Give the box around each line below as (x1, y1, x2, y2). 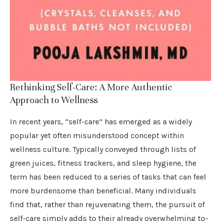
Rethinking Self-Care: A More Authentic (10, 81, 172, 93)
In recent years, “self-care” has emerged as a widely (10, 116, 192, 126)
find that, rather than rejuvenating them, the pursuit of (10, 199, 205, 209)
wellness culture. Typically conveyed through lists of (10, 144, 196, 154)
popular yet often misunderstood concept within (10, 130, 184, 140)
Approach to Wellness (10, 94, 98, 106)
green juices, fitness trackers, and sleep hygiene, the (10, 158, 196, 168)
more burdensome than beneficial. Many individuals (10, 185, 196, 195)
